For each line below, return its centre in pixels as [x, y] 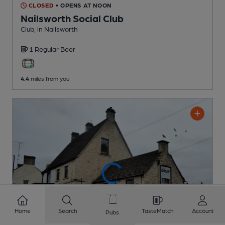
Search [67, 210]
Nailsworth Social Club [72, 18]
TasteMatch [158, 210]
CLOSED [40, 5]
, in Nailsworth [56, 29]
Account [202, 210]
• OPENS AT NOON [83, 5]
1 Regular [45, 49]
